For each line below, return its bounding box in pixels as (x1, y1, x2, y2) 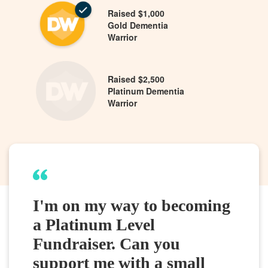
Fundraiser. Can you (33, 234, 180, 253)
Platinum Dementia (108, 84, 184, 97)
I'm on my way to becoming (33, 196, 230, 215)
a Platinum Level (33, 215, 155, 234)
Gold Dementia (108, 19, 168, 31)
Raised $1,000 (108, 7, 165, 19)
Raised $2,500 (108, 72, 165, 85)
